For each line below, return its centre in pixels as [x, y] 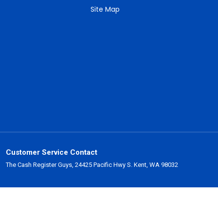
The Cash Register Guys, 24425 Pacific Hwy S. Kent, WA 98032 [92, 165]
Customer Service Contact [52, 152]
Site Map [105, 9]
